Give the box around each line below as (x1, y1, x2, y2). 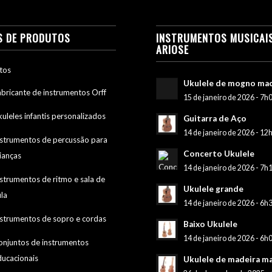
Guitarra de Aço (183, 113, 247, 123)
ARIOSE (156, 41, 189, 57)
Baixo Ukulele (183, 219, 238, 229)
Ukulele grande (183, 183, 244, 194)
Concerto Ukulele (183, 148, 255, 158)
